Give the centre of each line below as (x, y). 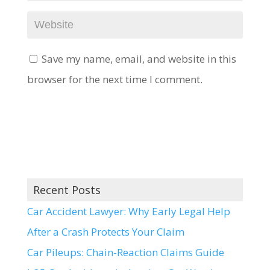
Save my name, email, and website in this (139, 59)
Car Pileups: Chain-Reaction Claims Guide (125, 252)
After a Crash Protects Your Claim (105, 232)
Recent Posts (67, 190)
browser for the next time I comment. (115, 79)
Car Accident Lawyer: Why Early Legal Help (128, 211)
